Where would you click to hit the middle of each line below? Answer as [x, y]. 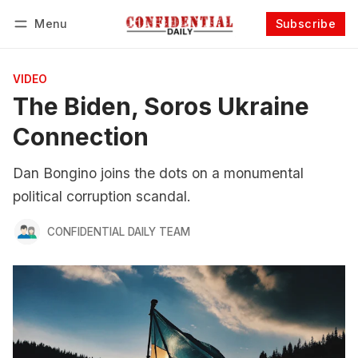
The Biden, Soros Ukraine [161, 106]
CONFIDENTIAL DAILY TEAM [118, 231]
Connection [81, 137]
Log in [45, 45]
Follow [270, 45]
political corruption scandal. [102, 196]
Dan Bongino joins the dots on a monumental [158, 173]
